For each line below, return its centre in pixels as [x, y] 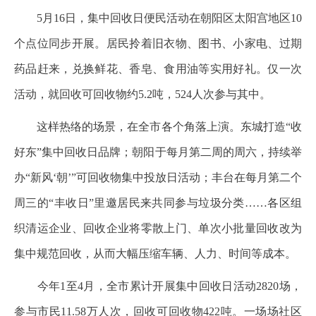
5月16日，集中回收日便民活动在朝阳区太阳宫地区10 [158, 18]
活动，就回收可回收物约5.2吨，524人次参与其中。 [142, 94]
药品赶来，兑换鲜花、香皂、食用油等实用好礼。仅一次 [158, 69]
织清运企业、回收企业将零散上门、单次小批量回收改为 [158, 228]
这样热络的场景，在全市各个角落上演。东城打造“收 [158, 127]
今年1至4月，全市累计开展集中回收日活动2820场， [158, 286]
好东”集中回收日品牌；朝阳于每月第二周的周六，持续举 [158, 152]
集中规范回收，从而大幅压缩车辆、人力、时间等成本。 [155, 254]
